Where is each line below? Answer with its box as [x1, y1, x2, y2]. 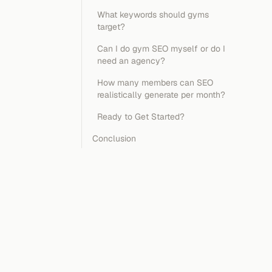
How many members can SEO [97, 77, 213, 88]
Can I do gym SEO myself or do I [97, 43, 225, 54]
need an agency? [97, 55, 165, 66]
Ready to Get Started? [97, 111, 185, 122]
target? [97, 21, 125, 32]
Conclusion [92, 133, 136, 144]
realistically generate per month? [97, 89, 225, 100]
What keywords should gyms [97, 9, 209, 20]
